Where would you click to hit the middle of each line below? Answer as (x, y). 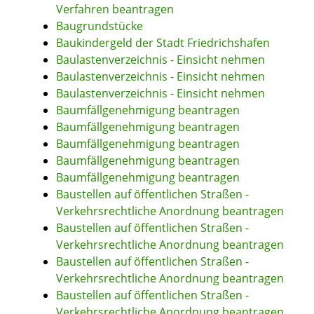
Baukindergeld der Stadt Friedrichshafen (163, 43)
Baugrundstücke (100, 26)
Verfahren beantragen (115, 9)
